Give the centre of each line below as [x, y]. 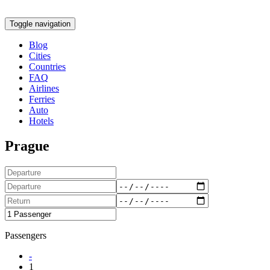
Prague [27, 146]
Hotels [41, 121]
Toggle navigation [40, 24]
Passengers [26, 236]
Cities [40, 55]
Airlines [44, 88]
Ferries [42, 99]
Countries [47, 66]
